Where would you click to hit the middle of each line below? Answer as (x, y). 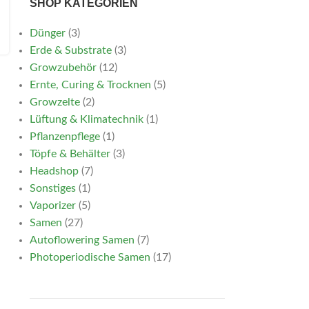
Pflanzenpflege (64, 137)
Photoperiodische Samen (90, 257)
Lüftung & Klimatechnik (86, 119)
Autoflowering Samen (82, 240)
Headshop (54, 171)
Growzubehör (63, 68)
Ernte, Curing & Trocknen (90, 85)
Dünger (47, 33)
